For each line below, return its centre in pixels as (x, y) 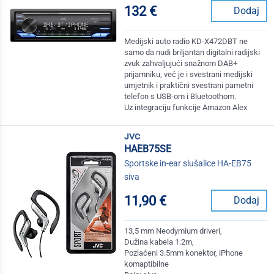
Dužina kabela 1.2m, (159, 242)
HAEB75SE (148, 149)
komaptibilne (147, 264)
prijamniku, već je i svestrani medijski (189, 75)
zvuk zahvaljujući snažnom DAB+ (181, 64)
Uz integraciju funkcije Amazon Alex (186, 108)
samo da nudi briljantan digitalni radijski (192, 53)
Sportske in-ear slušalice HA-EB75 (188, 164)
